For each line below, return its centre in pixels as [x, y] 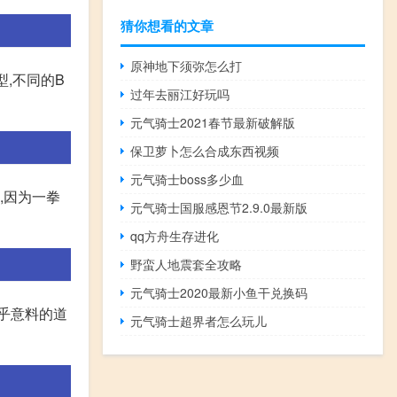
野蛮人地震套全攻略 [187, 264]
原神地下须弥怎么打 [187, 65]
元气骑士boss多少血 [187, 179]
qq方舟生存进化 [175, 235]
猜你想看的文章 [167, 25]
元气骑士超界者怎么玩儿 [199, 320]
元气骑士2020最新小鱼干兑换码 [219, 292]
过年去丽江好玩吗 [180, 93]
